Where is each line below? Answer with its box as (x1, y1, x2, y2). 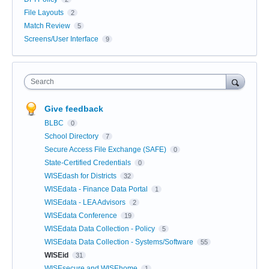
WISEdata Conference (44, 211, 119, 220)
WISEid (44, 250, 70, 259)
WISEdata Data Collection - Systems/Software (44, 237, 195, 246)
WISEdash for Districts (44, 171, 118, 180)
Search (31, 77, 54, 86)
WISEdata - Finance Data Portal (44, 184, 150, 193)
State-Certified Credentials (44, 158, 133, 167)
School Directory (44, 131, 100, 141)
